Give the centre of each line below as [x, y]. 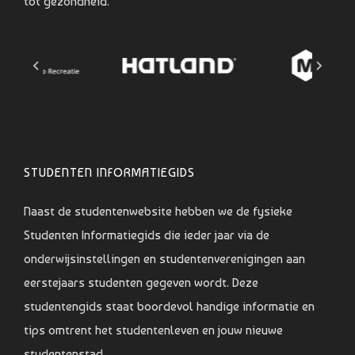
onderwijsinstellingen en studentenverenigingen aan [164, 258]
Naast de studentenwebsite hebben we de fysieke [158, 211]
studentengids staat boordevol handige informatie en [169, 306]
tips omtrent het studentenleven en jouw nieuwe [153, 330]
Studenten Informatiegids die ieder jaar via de [147, 235]
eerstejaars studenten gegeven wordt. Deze [141, 282]
